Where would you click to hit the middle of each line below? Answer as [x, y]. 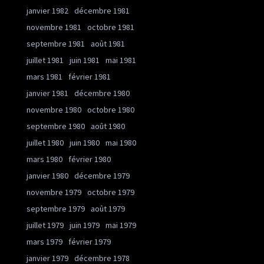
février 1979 [90, 242]
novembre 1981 [54, 27]
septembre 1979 [56, 209]
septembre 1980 [56, 126]
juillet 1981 [45, 60]
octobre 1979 [111, 192]
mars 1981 [44, 77]
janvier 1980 [47, 176]
